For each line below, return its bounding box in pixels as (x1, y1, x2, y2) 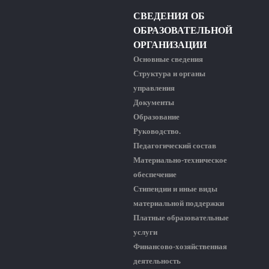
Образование (133, 112, 180, 121)
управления (133, 83, 175, 92)
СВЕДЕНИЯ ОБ (133, 10, 205, 21)
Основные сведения (133, 54, 203, 64)
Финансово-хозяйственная (133, 241, 227, 251)
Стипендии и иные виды (133, 184, 217, 193)
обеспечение (133, 169, 177, 179)
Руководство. (133, 126, 181, 136)
